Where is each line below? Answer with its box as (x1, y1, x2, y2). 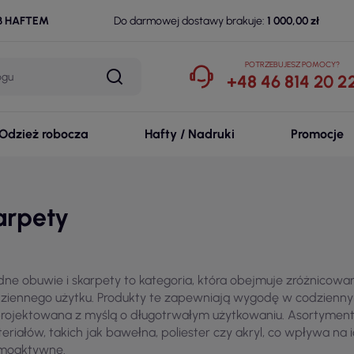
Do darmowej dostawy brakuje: (114, 13, 265, 28)
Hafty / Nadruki (144, 126, 235, 141)
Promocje (291, 126, 345, 141)
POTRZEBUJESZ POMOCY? (245, 59, 340, 70)
